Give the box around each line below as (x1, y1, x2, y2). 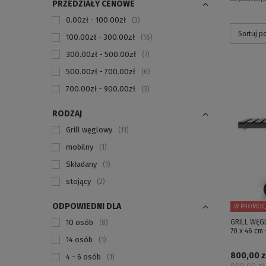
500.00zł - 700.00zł (66, 67, 135, 76)
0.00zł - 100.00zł (66, 15, 126, 24)
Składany (66, 160, 97, 169)
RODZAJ (52, 109, 82, 119)
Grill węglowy (66, 125, 112, 134)
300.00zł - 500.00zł (66, 50, 136, 59)
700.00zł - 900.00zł (66, 84, 135, 93)
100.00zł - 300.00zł (66, 33, 135, 42)
